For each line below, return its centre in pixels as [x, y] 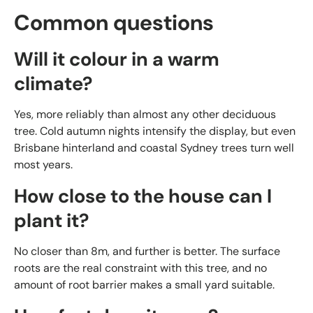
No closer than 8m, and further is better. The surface [147, 251]
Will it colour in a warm [117, 60]
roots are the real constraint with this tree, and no [140, 268]
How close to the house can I [143, 197]
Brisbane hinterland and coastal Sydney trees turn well [154, 148]
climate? [53, 84]
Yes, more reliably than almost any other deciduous [145, 115]
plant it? [52, 221]
